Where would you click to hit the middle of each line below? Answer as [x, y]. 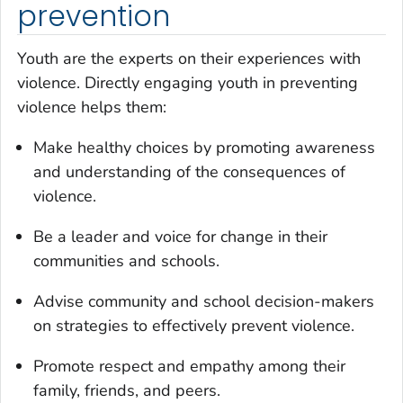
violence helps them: [92, 107]
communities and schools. [126, 261]
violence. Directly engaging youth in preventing [188, 83]
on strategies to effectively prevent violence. [194, 326]
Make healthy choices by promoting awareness [204, 148]
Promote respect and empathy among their [189, 367]
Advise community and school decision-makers [204, 302]
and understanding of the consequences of [189, 172]
